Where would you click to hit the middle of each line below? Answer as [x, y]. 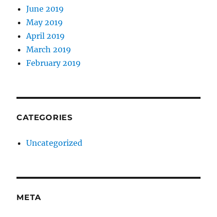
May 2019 [45, 23]
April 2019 [46, 36]
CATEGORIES [45, 118]
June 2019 [45, 9]
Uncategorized [54, 143]
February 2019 [54, 63]
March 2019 [49, 50]
